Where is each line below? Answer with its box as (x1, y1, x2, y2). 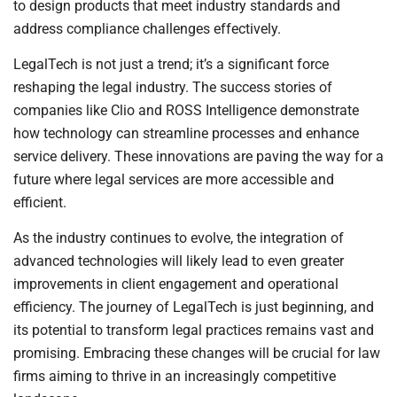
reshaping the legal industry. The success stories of (13, 78, 332, 96)
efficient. (13, 193, 66, 211)
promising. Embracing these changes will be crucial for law (13, 345, 380, 362)
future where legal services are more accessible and (13, 170, 334, 188)
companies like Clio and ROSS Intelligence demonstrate (13, 101, 359, 119)
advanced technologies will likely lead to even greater (13, 253, 344, 270)
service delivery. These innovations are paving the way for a (13, 147, 384, 165)
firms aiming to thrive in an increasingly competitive (13, 368, 336, 385)
